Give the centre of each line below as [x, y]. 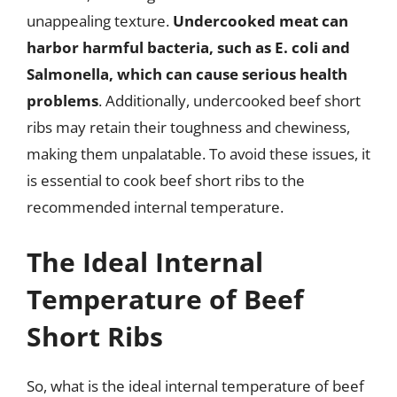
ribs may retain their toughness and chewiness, [188, 127]
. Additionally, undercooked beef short [230, 101]
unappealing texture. [100, 21]
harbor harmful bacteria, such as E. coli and [188, 47]
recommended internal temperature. [155, 207]
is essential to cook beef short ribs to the [166, 180]
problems [62, 101]
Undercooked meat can [261, 21]
